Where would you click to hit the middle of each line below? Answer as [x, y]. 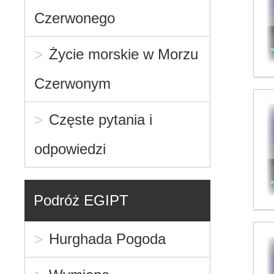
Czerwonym [73, 83]
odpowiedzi [70, 149]
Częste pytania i [101, 119]
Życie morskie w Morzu [124, 54]
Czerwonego [75, 18]
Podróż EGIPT [81, 200]
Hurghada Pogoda [108, 239]
